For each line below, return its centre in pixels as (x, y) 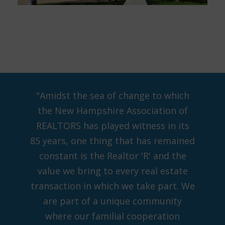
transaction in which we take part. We (113, 186)
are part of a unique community (113, 201)
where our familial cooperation (113, 216)
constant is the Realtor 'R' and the (113, 156)
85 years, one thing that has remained (113, 141)
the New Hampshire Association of (113, 111)
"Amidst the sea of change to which (113, 96)
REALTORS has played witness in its (113, 126)
